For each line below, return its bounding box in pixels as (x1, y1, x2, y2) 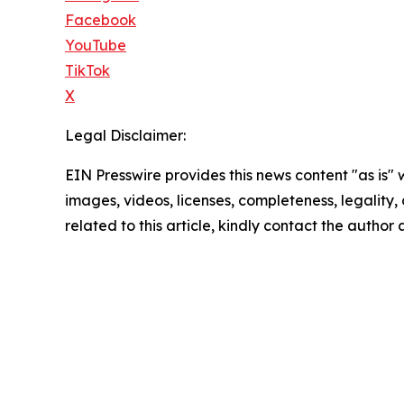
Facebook (65, 11, 136, 30)
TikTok (65, 61, 110, 80)
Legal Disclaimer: (65, 126, 186, 145)
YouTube (65, 36, 126, 55)
